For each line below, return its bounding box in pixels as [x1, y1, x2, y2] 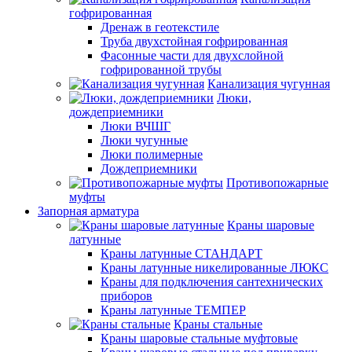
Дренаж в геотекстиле [101, 20, 219, 34]
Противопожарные [226, 175, 328, 189]
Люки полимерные [101, 147, 203, 161]
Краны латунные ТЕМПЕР [101, 302, 246, 317]
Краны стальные [174, 317, 262, 331]
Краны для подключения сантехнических [101, 274, 323, 288]
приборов [101, 288, 152, 302]
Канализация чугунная [207, 76, 330, 90]
